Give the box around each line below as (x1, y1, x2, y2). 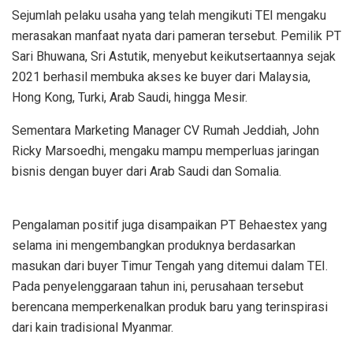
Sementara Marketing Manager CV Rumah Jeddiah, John (12, 123, 319, 139)
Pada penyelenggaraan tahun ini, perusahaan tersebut (12, 279, 303, 295)
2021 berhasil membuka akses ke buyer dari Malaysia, (12, 69, 310, 85)
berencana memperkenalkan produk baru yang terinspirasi (12, 299, 328, 315)
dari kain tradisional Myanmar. (12, 320, 173, 336)
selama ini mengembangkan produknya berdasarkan (12, 238, 295, 254)
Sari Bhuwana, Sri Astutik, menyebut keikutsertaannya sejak (12, 49, 336, 65)
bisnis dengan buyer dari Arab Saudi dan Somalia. (12, 164, 281, 180)
